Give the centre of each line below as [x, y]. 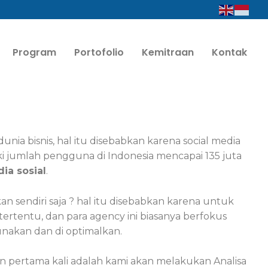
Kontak [229, 52]
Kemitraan [167, 52]
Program [34, 52]
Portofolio [99, 52]
